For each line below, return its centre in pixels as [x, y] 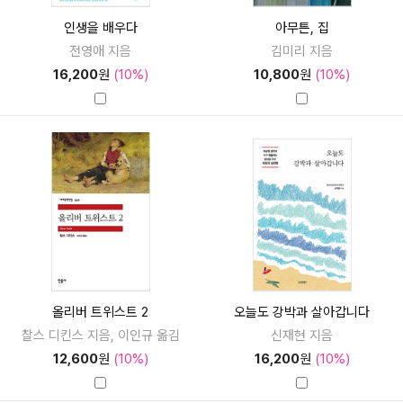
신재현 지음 [302, 335]
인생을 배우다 [100, 27]
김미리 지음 [302, 51]
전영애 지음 [101, 51]
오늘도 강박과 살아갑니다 [302, 312]
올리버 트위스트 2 [101, 312]
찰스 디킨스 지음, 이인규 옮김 [100, 335]
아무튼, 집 [302, 27]
